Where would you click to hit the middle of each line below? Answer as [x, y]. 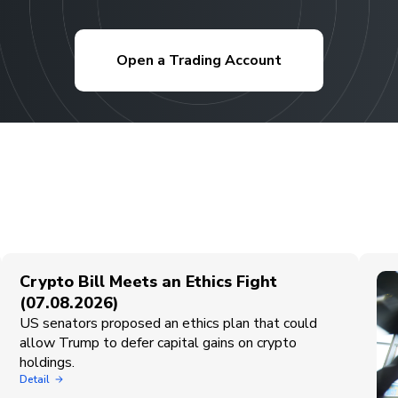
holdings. [47, 362]
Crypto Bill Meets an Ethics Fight [148, 282]
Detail [34, 379]
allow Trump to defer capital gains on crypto [158, 343]
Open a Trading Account [199, 60]
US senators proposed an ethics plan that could [168, 323]
